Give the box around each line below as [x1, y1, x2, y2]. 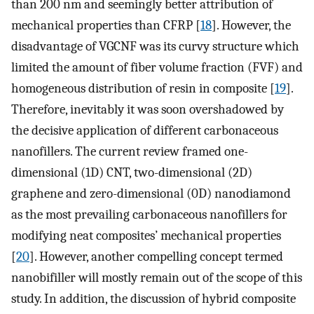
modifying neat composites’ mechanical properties [11, 228, 281, 244]
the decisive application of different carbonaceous [11, 123, 278, 139]
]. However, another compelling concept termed [29, 249, 283, 265]
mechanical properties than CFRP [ [11, 18, 200, 34]
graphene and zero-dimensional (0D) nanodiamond [11, 186, 291, 202]
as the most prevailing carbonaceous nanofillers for [11, 207, 287, 223]
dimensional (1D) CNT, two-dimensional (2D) [11, 165, 252, 181]
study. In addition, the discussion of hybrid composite [11, 291, 296, 307]
